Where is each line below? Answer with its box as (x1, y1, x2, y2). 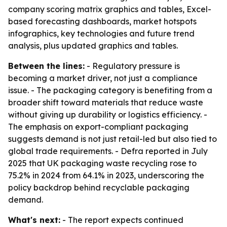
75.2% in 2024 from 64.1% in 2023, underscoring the (8, 170, 204, 180)
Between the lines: (8, 61, 85, 71)
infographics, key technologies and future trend (8, 28, 195, 39)
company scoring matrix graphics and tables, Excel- (8, 4, 211, 14)
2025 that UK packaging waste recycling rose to (8, 158, 197, 168)
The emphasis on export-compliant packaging (8, 122, 188, 132)
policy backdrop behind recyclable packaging (8, 182, 190, 193)
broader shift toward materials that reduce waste (8, 97, 203, 107)
